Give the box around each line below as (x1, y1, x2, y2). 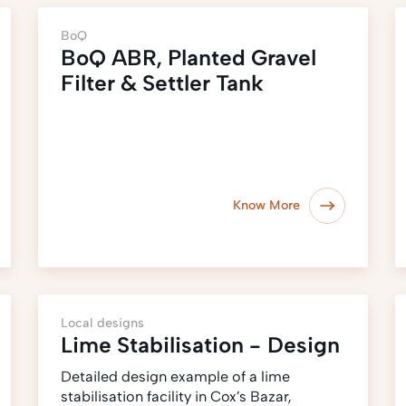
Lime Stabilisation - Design (61, 332, 341, 358)
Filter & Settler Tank (61, 70, 265, 96)
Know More (232, 198, 300, 213)
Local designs (61, 315, 145, 331)
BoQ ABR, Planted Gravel (61, 44, 317, 71)
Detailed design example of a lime (61, 368, 291, 385)
